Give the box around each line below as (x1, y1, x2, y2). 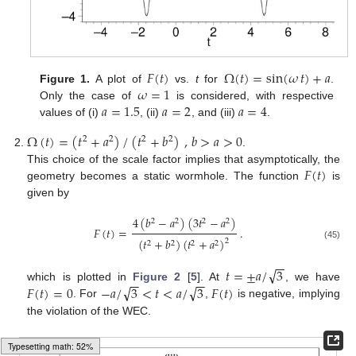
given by (27, 186, 70, 199)
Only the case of (40, 88, 138, 102)
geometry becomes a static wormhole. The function (27, 169, 304, 183)
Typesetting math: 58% (8, 340, 93, 352)
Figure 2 (133, 270, 181, 284)
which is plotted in (27, 270, 133, 284)
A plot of (90, 72, 147, 85)
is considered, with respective (170, 88, 335, 102)
